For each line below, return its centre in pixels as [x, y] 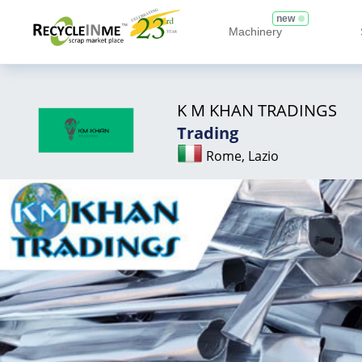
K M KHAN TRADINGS [257, 110]
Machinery [255, 31]
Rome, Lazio [242, 156]
